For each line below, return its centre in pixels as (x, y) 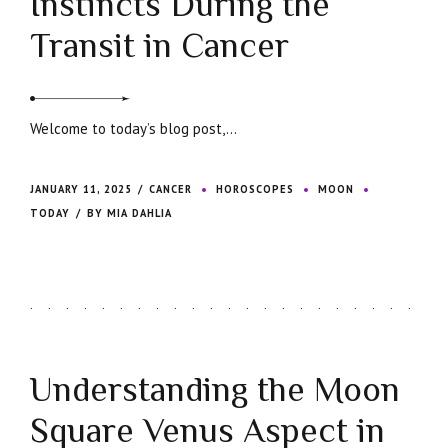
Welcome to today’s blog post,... (133, 129)
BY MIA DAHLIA (130, 213)
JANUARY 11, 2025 (81, 189)
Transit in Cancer (159, 46)
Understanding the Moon (215, 390)
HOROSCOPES (255, 189)
